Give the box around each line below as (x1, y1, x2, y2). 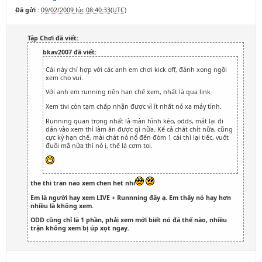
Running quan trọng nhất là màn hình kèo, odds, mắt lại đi (46, 116, 223, 125)
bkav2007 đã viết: (43, 48, 96, 56)
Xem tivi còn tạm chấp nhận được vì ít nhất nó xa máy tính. (46, 102, 222, 111)
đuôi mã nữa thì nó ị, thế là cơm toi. (46, 141, 153, 150)
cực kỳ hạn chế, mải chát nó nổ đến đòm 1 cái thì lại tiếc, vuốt (46, 133, 229, 142)
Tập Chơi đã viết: (27, 34, 78, 42)
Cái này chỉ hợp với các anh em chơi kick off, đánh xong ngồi (46, 65, 227, 74)
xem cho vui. (46, 73, 83, 82)
